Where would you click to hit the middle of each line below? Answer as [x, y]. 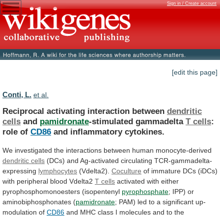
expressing [20, 171]
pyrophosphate [145, 191]
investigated [33, 150]
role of [16, 131]
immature [166, 171]
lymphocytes [58, 171]
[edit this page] [195, 72]
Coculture [126, 171]
